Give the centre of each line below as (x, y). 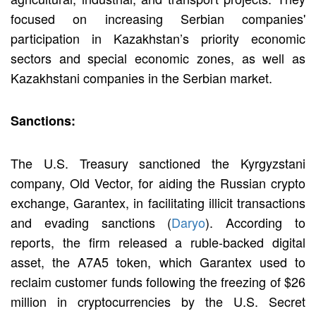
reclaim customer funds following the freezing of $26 (158, 281)
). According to (256, 222)
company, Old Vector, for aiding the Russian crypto (158, 182)
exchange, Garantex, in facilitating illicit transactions (158, 202)
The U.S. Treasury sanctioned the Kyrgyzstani (158, 163)
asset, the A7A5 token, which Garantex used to (158, 261)
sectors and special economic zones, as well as (158, 57)
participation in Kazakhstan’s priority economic (158, 38)
